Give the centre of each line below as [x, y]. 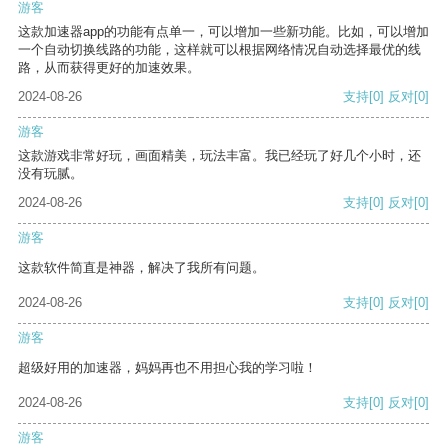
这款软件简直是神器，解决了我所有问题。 [141, 268]
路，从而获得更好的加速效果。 [109, 68]
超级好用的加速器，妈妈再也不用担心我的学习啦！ [167, 368]
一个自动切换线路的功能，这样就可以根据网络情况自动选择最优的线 [219, 50]
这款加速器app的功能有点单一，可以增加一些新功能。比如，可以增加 [223, 32]
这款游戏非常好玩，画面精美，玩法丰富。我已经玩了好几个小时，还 [219, 156]
